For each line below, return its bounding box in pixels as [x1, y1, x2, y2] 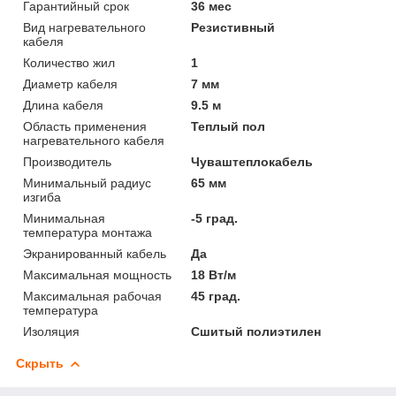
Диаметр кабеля [23, 76, 118, 91]
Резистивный [191, 19, 276, 34]
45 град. [191, 288, 241, 303]
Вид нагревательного [23, 19, 146, 34]
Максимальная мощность [23, 267, 171, 282]
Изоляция [23, 324, 80, 339]
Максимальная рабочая [23, 288, 162, 303]
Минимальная [23, 210, 105, 225]
